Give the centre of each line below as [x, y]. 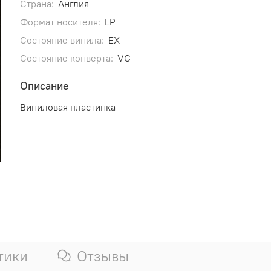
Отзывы [103, 256]
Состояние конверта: [66, 58]
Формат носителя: [60, 21]
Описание [44, 85]
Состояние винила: [62, 40]
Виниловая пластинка [67, 107]
